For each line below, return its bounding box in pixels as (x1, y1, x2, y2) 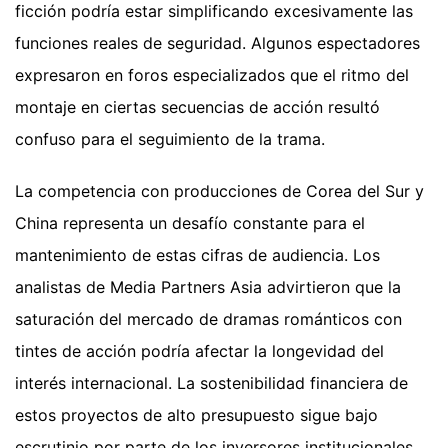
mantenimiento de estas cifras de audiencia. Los (15, 245, 380, 265)
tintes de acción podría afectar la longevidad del (15, 341, 384, 361)
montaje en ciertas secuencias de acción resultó (15, 97, 380, 117)
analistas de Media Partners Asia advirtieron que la (15, 277, 401, 297)
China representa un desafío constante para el (15, 213, 365, 233)
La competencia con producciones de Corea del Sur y (15, 181, 424, 201)
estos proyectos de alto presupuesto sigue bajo (15, 405, 378, 425)
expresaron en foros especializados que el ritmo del (15, 65, 409, 85)
